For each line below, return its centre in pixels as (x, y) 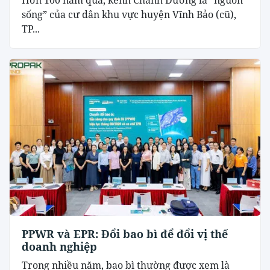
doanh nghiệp (59, 247)
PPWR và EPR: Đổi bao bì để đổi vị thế (125, 234)
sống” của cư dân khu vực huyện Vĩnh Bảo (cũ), (129, 15)
